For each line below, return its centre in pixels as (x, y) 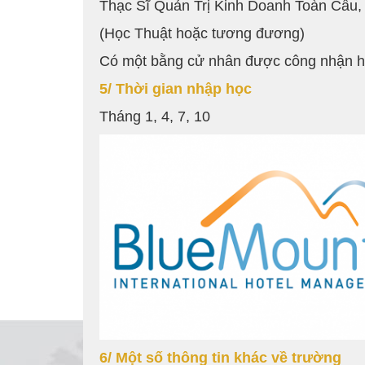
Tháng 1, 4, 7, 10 (155, 117)
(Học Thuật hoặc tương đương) (202, 34)
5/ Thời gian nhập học (176, 89)
